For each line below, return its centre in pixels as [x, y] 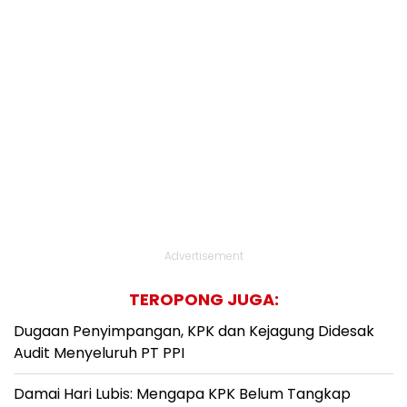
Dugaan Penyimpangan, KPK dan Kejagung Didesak [194, 331]
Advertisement [203, 256]
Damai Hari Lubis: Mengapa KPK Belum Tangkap [182, 394]
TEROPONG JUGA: [203, 299]
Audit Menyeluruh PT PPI [99, 353]
